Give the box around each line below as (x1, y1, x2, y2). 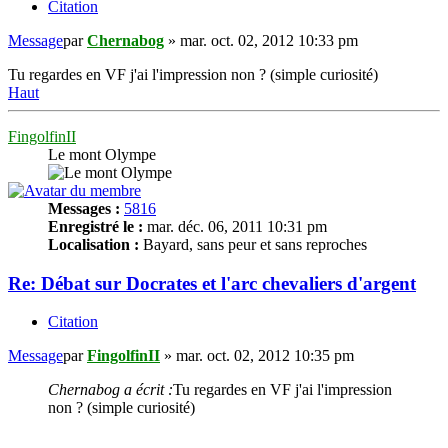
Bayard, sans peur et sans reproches (139, 235, 367, 253)
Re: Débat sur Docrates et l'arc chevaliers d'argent (8, 272, 416, 294)
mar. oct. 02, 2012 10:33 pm (180, 31, 358, 49)
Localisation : (48, 235, 139, 253)
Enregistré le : (48, 217, 143, 235)
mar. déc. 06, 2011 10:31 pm (143, 217, 327, 235)
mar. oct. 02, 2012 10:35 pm (176, 347, 354, 365)
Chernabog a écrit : (48, 381, 173, 399)
